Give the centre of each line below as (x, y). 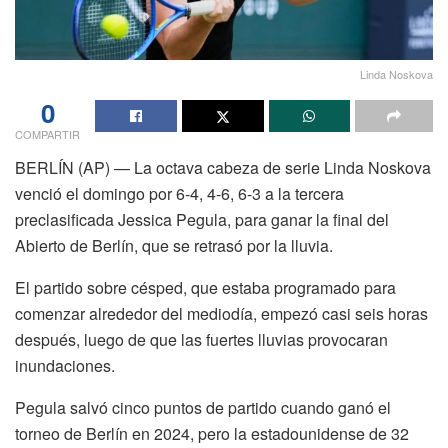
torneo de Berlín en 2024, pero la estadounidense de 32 (212, 433)
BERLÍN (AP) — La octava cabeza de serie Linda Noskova (223, 167)
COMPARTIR (47, 133)
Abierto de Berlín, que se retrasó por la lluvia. (174, 245)
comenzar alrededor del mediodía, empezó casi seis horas (221, 313)
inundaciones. (65, 365)
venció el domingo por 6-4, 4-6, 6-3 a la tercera (179, 193)
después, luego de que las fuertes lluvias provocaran (201, 339)
